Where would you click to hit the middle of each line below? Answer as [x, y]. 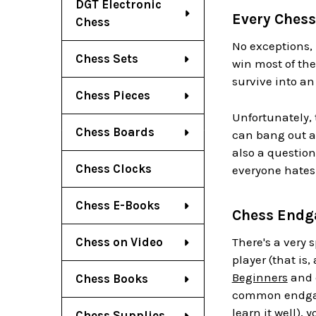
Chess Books [112, 279]
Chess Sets [107, 59]
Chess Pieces [113, 95]
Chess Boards [115, 132]
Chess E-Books [118, 205]
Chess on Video [119, 242]
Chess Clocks [114, 169]
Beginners [260, 278]
